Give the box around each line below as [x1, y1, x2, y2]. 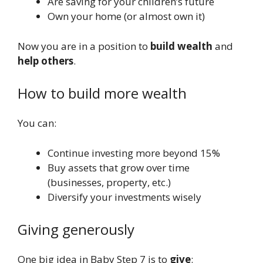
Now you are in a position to [18, 39, 150, 53]
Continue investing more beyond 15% [48, 146, 220, 160]
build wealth [150, 39, 213, 53]
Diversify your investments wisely [48, 190, 201, 204]
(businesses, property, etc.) [48, 175, 171, 189]
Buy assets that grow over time [48, 160, 190, 174]
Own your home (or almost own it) [48, 9, 205, 23]
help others [18, 53, 73, 68]
